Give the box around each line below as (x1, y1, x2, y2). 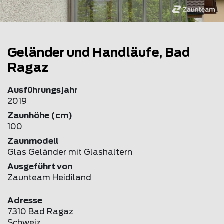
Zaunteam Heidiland (7, 173, 91, 182)
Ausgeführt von (7, 162, 72, 171)
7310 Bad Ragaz (7, 207, 73, 216)
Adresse (7, 196, 42, 205)
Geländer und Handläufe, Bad (7, 47, 190, 59)
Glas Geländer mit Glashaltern (7, 148, 132, 156)
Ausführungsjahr (7, 86, 78, 94)
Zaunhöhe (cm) (7, 111, 72, 120)
